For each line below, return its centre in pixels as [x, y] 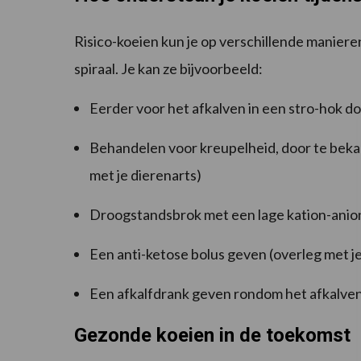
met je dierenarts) [145, 175]
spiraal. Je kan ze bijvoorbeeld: [168, 69]
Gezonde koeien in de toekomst [212, 336]
